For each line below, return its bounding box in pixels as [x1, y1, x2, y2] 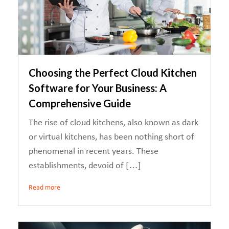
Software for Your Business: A [29, 82, 167, 94]
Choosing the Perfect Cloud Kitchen [29, 66, 197, 79]
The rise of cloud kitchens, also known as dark [29, 118, 198, 128]
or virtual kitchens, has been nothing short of [29, 132, 194, 142]
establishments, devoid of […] [29, 161, 141, 171]
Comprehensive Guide [29, 97, 131, 109]
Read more [29, 184, 60, 192]
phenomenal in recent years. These [29, 147, 158, 156]
